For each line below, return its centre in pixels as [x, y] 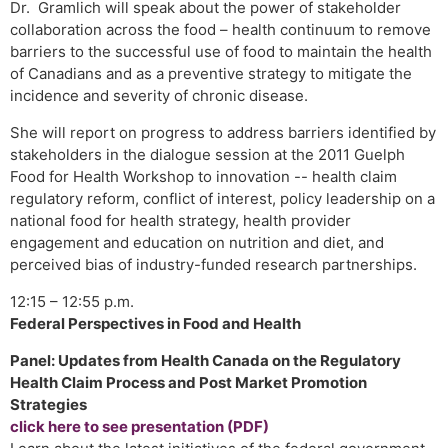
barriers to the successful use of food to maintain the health [221, 51]
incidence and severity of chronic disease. [159, 95]
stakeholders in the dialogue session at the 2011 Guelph [207, 154]
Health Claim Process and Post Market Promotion [188, 382]
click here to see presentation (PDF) [139, 426]
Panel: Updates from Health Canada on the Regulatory [205, 360]
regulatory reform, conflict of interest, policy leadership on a [222, 198]
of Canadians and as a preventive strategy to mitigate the [211, 73]
